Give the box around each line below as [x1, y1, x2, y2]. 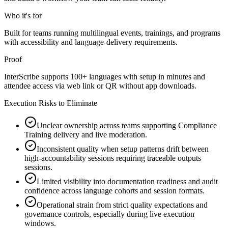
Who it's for [4, 11, 42, 20]
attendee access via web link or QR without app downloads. [4, 81, 196, 90]
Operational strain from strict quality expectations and [37, 200, 208, 209]
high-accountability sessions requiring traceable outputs [24, 153, 201, 162]
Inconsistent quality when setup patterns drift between [37, 144, 209, 153]
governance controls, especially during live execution [24, 209, 194, 218]
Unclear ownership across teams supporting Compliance [37, 121, 217, 130]
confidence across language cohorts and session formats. [24, 186, 205, 195]
